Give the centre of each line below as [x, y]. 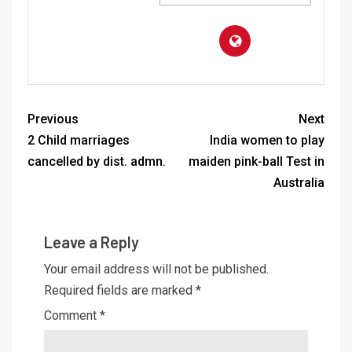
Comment [72, 315]
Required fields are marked [120, 290]
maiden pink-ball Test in [257, 161]
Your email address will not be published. [156, 269]
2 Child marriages [79, 140]
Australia [299, 182]
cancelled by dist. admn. [97, 161]
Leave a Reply [92, 242]
